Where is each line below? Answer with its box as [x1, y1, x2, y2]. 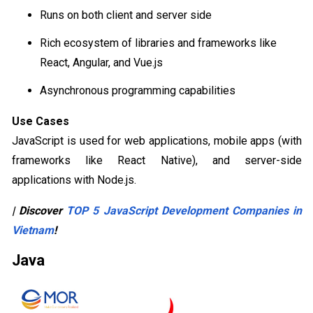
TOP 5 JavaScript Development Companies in [66, 204, 303, 218]
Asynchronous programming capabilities [40, 84, 235, 98]
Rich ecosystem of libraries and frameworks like [40, 36, 277, 50]
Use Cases [12, 115, 69, 129]
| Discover [12, 204, 67, 218]
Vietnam [12, 224, 54, 238]
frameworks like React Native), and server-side [12, 154, 302, 168]
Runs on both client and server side [40, 8, 212, 22]
